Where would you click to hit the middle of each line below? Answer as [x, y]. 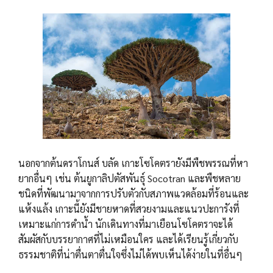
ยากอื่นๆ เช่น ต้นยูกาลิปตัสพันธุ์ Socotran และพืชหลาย [129, 179]
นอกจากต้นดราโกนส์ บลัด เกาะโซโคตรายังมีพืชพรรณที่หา [133, 163]
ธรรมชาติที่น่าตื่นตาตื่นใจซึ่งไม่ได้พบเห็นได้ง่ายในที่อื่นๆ [130, 255]
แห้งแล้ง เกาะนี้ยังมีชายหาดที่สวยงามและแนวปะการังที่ [129, 209]
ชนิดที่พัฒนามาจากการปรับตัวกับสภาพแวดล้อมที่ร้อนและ [133, 194]
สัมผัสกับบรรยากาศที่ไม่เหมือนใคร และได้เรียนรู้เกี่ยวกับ [128, 239]
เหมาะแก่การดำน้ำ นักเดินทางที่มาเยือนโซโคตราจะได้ [126, 224]
